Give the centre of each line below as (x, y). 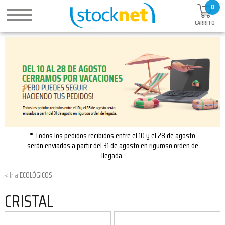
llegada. (113, 155)
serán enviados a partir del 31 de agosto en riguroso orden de (113, 145)
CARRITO (205, 23)
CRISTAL (29, 201)
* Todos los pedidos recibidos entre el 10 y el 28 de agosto (113, 135)
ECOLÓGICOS (36, 175)
